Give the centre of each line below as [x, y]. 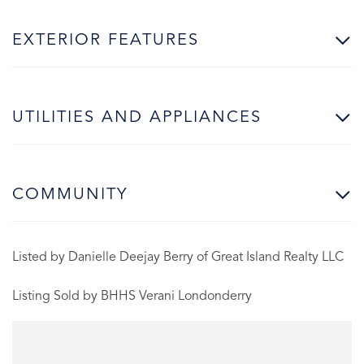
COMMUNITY [70, 195]
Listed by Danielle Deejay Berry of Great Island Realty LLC [178, 257]
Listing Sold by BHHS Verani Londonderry [132, 296]
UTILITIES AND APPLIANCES [137, 117]
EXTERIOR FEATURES [106, 40]
